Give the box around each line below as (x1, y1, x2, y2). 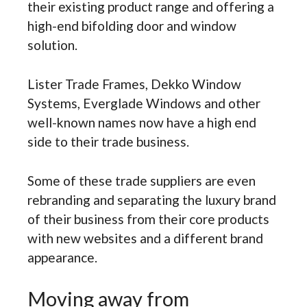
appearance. (27, 249, 97, 265)
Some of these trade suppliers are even (27, 172, 256, 188)
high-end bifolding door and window (27, 18, 236, 34)
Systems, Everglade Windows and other (27, 95, 260, 111)
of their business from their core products (27, 210, 269, 227)
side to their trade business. (27, 133, 189, 149)
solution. (27, 37, 77, 53)
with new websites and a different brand (27, 230, 263, 246)
